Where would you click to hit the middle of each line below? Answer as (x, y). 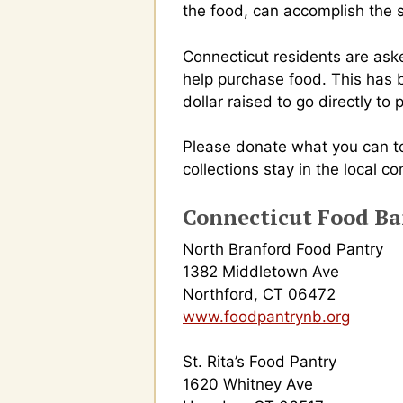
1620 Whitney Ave (248, 384)
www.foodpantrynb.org (266, 316)
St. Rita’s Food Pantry (260, 362)
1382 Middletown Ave (261, 271)
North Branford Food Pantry (283, 249)
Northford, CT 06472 (259, 294)
